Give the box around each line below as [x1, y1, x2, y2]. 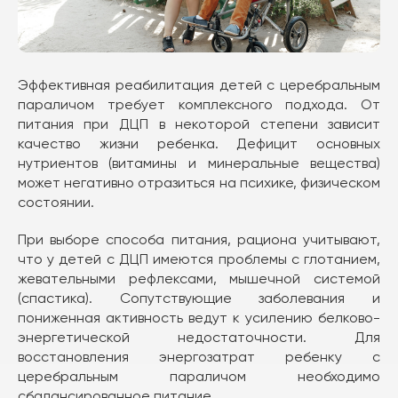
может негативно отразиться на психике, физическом [17, 173, 381, 191]
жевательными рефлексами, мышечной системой [17, 269, 381, 287]
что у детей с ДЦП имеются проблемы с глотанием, [17, 250, 381, 267]
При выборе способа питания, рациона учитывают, [17, 230, 381, 248]
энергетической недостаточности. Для [17, 328, 381, 346]
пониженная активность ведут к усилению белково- [17, 308, 381, 326]
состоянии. [17, 193, 94, 211]
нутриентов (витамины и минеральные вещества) [17, 154, 381, 171]
